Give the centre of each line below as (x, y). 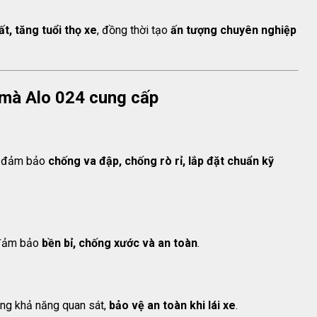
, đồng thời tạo (134, 30)
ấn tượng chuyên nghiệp (234, 30)
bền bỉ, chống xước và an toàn (120, 243)
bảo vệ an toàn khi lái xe (172, 306)
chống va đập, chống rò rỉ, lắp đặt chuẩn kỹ (161, 161)
